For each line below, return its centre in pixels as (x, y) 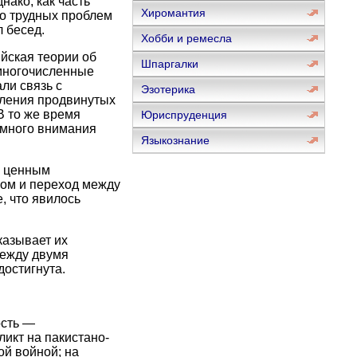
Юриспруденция (184, 115)
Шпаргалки (169, 64)
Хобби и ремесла (186, 38)
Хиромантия (173, 13)
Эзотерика (168, 89)
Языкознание (175, 140)
